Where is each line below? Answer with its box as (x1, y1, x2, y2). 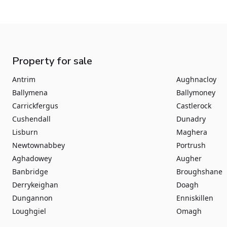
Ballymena (12, 88, 48, 97)
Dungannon (12, 193, 53, 203)
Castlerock (176, 101, 211, 110)
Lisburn (12, 127, 38, 137)
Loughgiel (12, 206, 46, 216)
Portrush (176, 140, 206, 150)
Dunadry (176, 114, 206, 124)
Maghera (176, 127, 207, 137)
